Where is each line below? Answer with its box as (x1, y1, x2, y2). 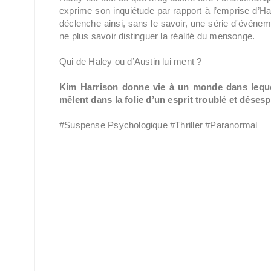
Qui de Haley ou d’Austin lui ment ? (59, 56, 202, 67)
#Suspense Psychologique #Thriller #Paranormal (59, 120, 258, 130)
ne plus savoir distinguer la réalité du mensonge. (59, 31, 255, 41)
